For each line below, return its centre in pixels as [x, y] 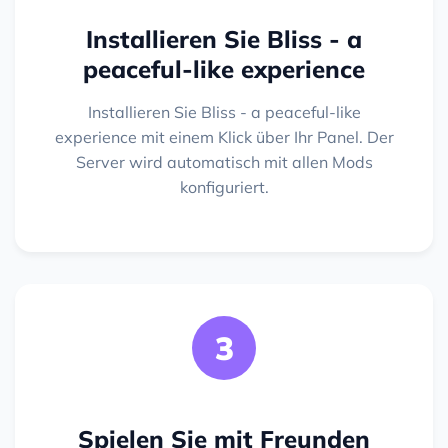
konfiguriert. [224, 187]
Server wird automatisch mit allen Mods [224, 162]
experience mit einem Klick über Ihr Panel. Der [224, 137]
